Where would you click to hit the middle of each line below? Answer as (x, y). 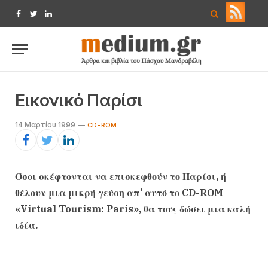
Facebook (38, 19)
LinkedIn (64, 19)
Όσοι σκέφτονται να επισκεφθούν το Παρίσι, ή (121, 176)
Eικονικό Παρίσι (79, 100)
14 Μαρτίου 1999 (45, 125)
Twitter (46, 19)
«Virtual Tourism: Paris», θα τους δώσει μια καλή (133, 209)
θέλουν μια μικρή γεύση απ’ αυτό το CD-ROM (119, 193)
